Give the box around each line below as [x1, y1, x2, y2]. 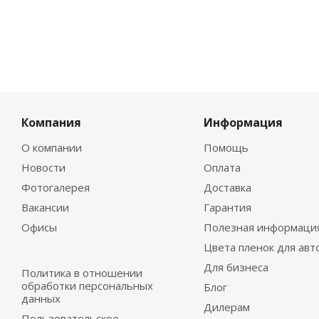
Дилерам [203, 300, 250, 315]
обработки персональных [21, 278, 153, 293]
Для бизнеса [203, 260, 268, 275]
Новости [21, 160, 66, 175]
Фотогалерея [21, 180, 90, 195]
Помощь [203, 140, 249, 155]
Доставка [203, 180, 251, 195]
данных [21, 291, 61, 306]
